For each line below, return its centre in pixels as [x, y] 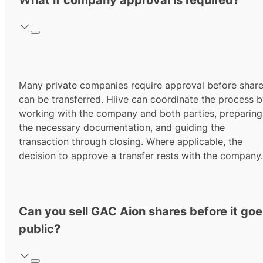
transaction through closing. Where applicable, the [131, 142]
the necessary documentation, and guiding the [122, 128]
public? [40, 229]
